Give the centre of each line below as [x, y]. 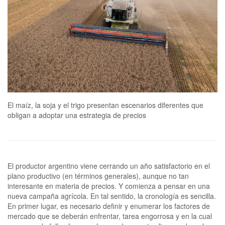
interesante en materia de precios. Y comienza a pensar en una [109, 186]
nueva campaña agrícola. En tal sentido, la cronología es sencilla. [112, 196]
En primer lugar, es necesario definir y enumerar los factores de [109, 206]
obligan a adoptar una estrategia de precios [77, 115]
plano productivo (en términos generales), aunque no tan [98, 176]
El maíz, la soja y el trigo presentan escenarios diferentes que [105, 105]
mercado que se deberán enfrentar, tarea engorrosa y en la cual [110, 216]
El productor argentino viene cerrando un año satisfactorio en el [109, 165]
